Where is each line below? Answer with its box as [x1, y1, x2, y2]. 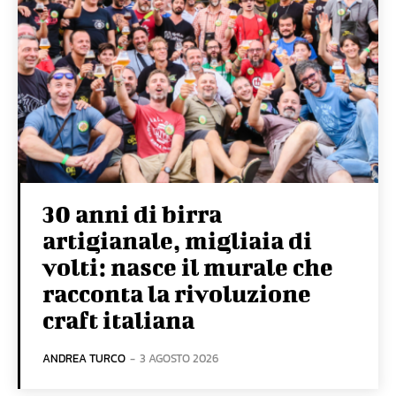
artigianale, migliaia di [42, 226, 312, 255]
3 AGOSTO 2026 [140, 350, 218, 368]
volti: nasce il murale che [42, 253, 333, 281]
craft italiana [42, 306, 194, 334]
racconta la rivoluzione [42, 279, 311, 308]
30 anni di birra [42, 200, 222, 228]
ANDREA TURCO [42, 350, 126, 368]
